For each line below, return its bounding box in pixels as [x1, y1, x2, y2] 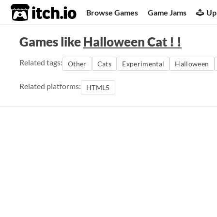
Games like [19, 34, 83, 49]
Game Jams [148, 7, 187, 17]
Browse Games [86, 7, 139, 17]
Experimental [122, 60, 165, 68]
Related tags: [19, 58, 62, 67]
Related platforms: [19, 81, 81, 91]
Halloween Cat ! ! [83, 34, 182, 49]
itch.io [10, 3, 53, 22]
